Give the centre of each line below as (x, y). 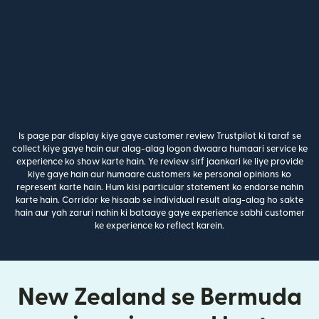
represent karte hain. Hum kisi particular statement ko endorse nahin (159, 187)
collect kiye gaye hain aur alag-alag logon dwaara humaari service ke (159, 148)
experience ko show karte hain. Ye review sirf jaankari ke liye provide (159, 161)
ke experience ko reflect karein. (159, 225)
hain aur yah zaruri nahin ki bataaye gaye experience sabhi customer (159, 213)
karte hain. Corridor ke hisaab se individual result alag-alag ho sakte (159, 200)
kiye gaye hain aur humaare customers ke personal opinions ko (159, 174)
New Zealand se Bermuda (159, 297)
